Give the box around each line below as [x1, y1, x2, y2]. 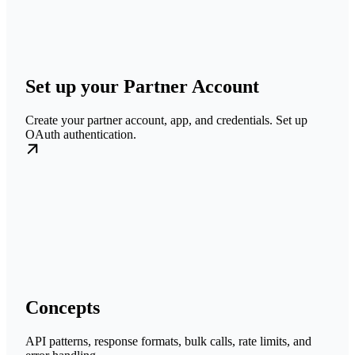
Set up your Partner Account [25, 76, 259, 97]
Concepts [25, 297, 100, 319]
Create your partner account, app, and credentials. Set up [25, 113, 307, 128]
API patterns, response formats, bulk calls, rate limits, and [25, 334, 311, 349]
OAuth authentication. [25, 128, 136, 142]
